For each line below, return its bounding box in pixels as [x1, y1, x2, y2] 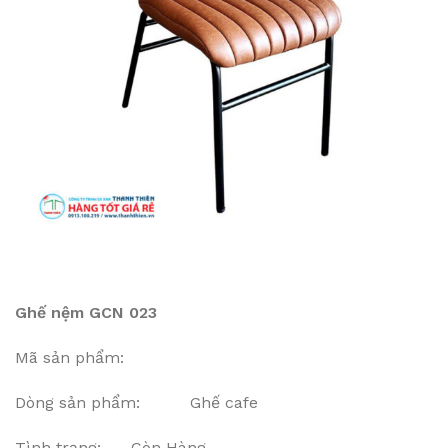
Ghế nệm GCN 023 [15, 302, 157, 322]
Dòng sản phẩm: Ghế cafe [15, 392, 258, 412]
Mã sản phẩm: [15, 347, 129, 367]
